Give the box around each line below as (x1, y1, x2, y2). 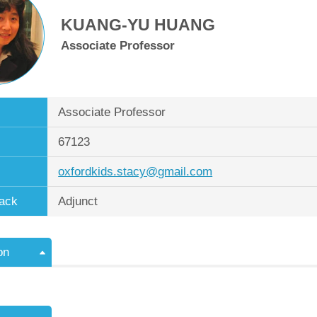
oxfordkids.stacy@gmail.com (58, 165, 213, 178)
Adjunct (58, 195, 98, 208)
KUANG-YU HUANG (61, 16, 216, 34)
